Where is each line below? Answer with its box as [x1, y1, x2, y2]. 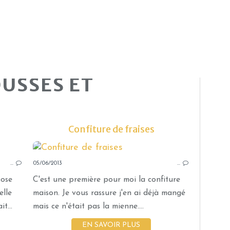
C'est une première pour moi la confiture [33, 175, 180, 184]
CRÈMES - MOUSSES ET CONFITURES [161, 147, 169, 157]
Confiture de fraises [68, 123, 155, 135]
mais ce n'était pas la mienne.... [33, 202, 144, 210]
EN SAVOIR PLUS [82, 221, 140, 228]
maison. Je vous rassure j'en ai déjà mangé [33, 188, 185, 197]
